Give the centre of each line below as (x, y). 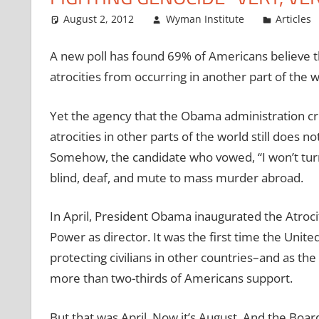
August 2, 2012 (99, 19)
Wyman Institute (205, 19)
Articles (294, 19)
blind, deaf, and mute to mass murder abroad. (176, 177)
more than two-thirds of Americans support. (171, 278)
